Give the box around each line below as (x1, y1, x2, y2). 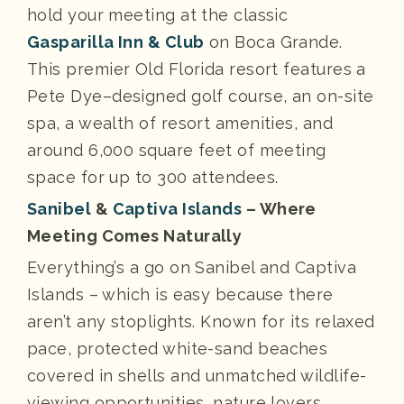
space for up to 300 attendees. (27, 167, 279, 187)
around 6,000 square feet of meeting (27, 140, 326, 160)
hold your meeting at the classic (27, 5, 289, 24)
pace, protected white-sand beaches (27, 338, 328, 358)
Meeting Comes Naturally (27, 225, 243, 245)
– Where (242, 198, 317, 218)
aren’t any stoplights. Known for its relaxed (27, 311, 375, 331)
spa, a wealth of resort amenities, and (27, 113, 334, 133)
